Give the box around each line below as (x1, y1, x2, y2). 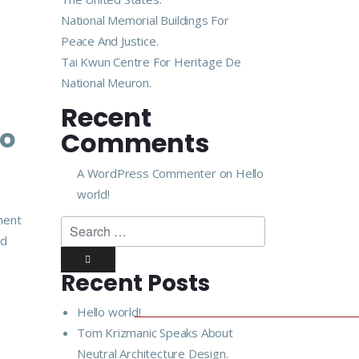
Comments (61, 125, 209, 161)
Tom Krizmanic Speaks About (77, 325, 233, 341)
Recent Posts (61, 268, 210, 299)
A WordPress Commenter (77, 165, 216, 181)
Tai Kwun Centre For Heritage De (61, 54, 241, 70)
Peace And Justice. (61, 33, 159, 49)
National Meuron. (61, 75, 151, 91)
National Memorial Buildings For (61, 12, 229, 28)
